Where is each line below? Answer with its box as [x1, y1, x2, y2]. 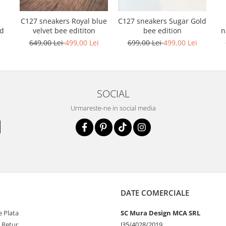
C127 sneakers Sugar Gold [118, 16, 206, 26]
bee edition [143, 25, 182, 35]
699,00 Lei [127, 37, 163, 47]
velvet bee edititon [32, 25, 95, 35]
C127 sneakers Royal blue [21, 16, 107, 26]
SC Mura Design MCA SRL [121, 208, 200, 217]
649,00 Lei [29, 37, 65, 47]
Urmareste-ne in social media [70, 103, 156, 112]
